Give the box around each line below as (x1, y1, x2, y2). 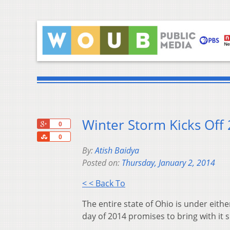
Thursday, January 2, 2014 (122, 157, 215, 169)
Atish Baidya (95, 145, 139, 157)
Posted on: (82, 157, 122, 169)
